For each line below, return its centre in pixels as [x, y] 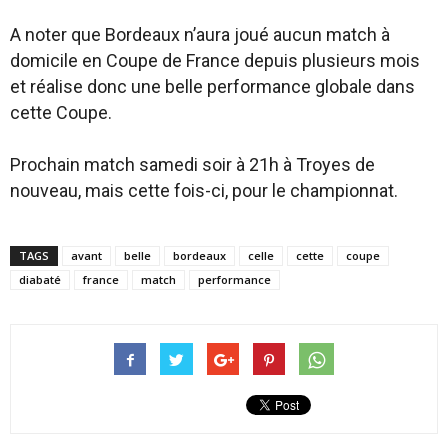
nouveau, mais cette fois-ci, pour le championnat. [204, 190]
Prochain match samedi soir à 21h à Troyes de [192, 164]
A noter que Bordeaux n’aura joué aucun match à [200, 34]
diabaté [40, 279]
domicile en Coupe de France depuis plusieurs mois [215, 60]
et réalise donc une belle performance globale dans [212, 86]
